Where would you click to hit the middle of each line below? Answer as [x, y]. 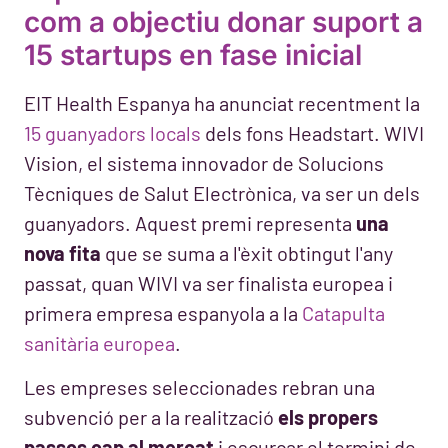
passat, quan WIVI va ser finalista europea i [208, 282]
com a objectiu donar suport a [223, 21]
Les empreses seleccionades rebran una [199, 387]
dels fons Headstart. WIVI [312, 132]
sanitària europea [99, 342]
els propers [328, 417]
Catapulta [343, 312]
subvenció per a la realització [151, 417]
